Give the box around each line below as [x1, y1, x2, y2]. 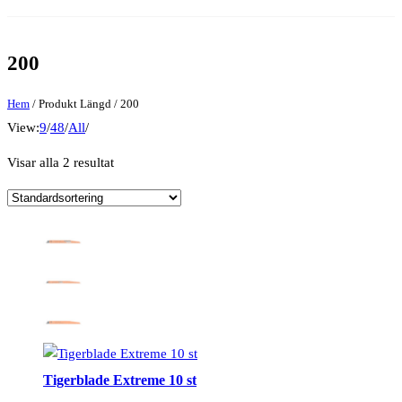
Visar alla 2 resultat [7, 155, 114, 170]
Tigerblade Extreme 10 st [43, 372, 197, 389]
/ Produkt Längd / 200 [30, 97, 139, 111]
